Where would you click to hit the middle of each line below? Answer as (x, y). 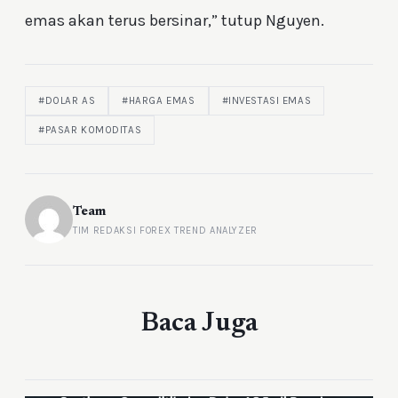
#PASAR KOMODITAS (90, 130)
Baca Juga (199, 325)
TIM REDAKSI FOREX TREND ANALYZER (166, 230)
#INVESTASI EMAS (267, 101)
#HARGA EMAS (159, 101)
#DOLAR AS (67, 101)
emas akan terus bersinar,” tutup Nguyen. (175, 21)
